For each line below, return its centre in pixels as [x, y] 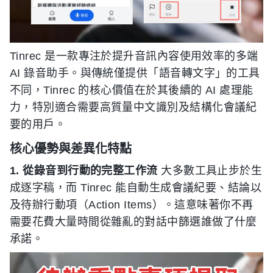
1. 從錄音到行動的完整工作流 [84, 171]
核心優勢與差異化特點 [71, 149]
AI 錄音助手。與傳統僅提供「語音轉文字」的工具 [135, 73]
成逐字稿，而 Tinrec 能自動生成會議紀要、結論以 [136, 188]
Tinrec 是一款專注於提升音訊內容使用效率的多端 [134, 56]
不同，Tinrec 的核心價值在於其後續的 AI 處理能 [132, 90]
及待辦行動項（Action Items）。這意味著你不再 [132, 205]
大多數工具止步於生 [210, 171]
